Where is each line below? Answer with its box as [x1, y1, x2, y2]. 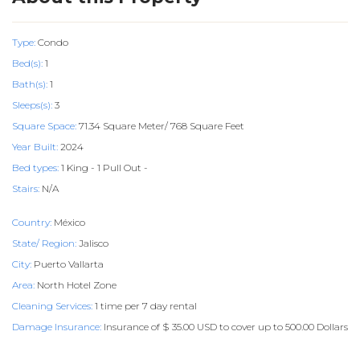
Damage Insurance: [12, 321, 101, 333]
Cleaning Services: [12, 300, 92, 312]
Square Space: [12, 120, 76, 132]
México [51, 216, 85, 228]
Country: [12, 216, 51, 228]
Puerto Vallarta [31, 258, 104, 270]
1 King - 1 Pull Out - [59, 162, 148, 174]
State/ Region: [12, 237, 76, 249]
